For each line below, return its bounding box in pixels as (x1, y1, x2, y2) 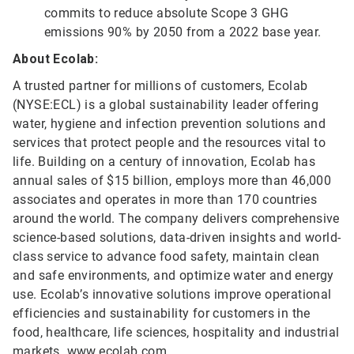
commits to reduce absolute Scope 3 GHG (44, 6, 289, 21)
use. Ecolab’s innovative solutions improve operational (13, 287, 332, 303)
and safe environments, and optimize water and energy (13, 268, 334, 284)
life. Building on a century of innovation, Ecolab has (13, 154, 316, 170)
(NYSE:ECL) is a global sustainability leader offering (13, 97, 319, 113)
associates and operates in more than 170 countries (13, 192, 317, 208)
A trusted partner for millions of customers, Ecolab (13, 78, 308, 94)
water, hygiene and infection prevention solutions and (13, 116, 326, 132)
